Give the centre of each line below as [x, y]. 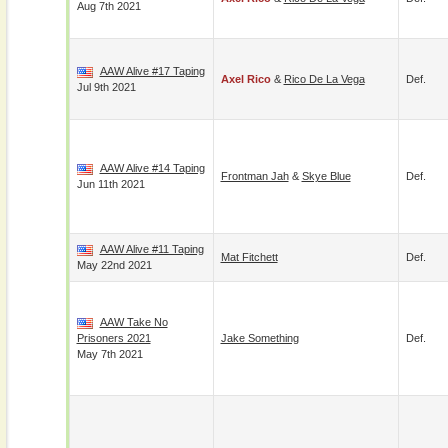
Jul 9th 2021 [106, 87]
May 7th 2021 [109, 354]
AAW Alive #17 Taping [152, 71]
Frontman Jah [254, 176]
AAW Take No [133, 322]
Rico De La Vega [324, 79]
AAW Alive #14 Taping [152, 168]
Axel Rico [245, 79]
